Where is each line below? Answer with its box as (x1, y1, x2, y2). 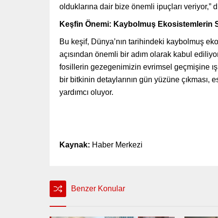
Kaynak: (59, 141, 90, 149)
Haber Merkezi (90, 141, 143, 149)
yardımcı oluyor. (59, 88, 113, 97)
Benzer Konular (71, 184, 125, 193)
